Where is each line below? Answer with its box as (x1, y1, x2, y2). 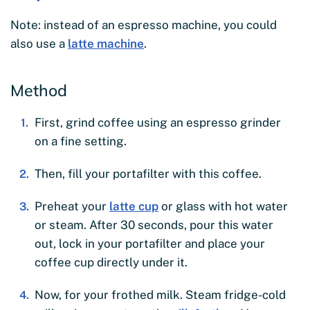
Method (10, 80, 67, 101)
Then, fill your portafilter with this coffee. (35, 167, 262, 181)
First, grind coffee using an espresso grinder (35, 116, 281, 130)
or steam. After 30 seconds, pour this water (35, 218, 273, 232)
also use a (10, 37, 68, 51)
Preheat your (35, 199, 109, 214)
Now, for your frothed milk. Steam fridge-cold (35, 288, 286, 302)
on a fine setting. (35, 134, 127, 149)
